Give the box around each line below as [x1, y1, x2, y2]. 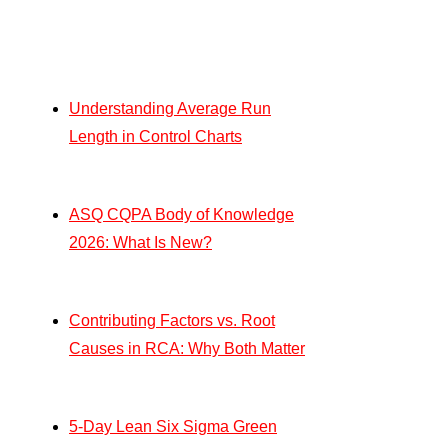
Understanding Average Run [69, 100, 271, 118]
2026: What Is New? [69, 234, 212, 252]
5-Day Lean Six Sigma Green [69, 418, 277, 436]
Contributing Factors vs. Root [69, 312, 275, 330]
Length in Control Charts [69, 128, 242, 146]
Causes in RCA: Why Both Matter [69, 340, 305, 358]
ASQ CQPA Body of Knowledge [69, 206, 294, 224]
